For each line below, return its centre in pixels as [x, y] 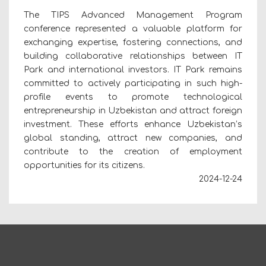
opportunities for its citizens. [84, 165]
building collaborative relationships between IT [133, 56]
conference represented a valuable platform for [133, 28]
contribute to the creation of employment [133, 151]
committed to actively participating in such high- [133, 83]
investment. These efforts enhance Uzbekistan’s [133, 124]
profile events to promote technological [133, 97]
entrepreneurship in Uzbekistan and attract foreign [133, 110]
